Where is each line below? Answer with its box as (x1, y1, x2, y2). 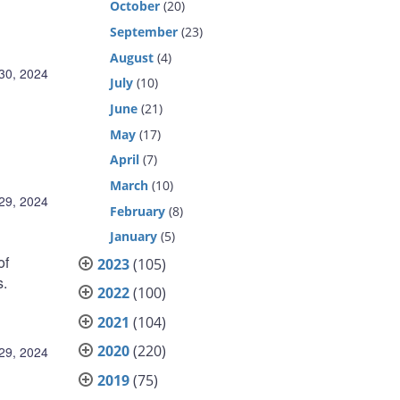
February (110, 202, 166, 220)
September (110, 22, 179, 40)
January (110, 228, 158, 246)
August (110, 48, 154, 66)
